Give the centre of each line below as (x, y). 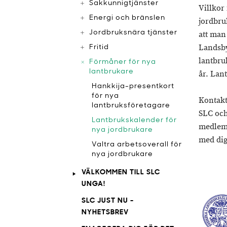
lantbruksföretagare (131, 106)
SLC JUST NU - (108, 201)
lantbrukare (111, 72)
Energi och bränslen (127, 18)
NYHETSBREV (105, 213)
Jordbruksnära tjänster (133, 33)
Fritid (99, 47)
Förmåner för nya (123, 62)
